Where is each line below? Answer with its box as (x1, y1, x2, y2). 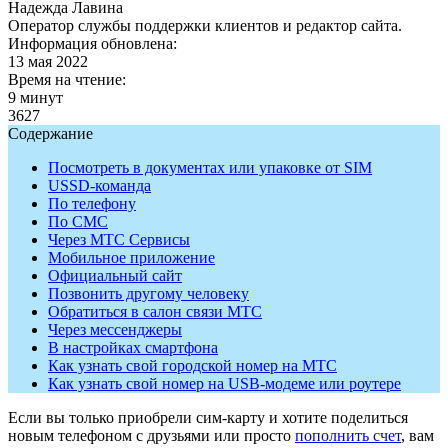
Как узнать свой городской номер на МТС (48, 356, 337, 374)
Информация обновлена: (8, 34, 177, 52)
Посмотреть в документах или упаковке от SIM (48, 158, 372, 176)
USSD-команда (48, 176, 151, 194)
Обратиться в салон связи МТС (48, 302, 262, 320)
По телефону (48, 194, 136, 212)
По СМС (48, 212, 108, 230)
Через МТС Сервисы (48, 230, 190, 248)
